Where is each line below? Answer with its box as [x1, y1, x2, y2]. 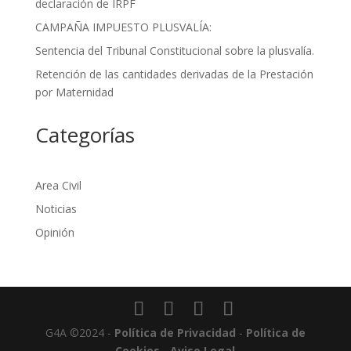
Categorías [34, 121, 135, 149]
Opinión [34, 225, 74, 240]
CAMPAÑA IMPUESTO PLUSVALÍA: [34, 20, 212, 34]
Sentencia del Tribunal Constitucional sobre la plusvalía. [34, 43, 314, 58]
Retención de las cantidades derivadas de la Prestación [34, 67, 313, 81]
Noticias [34, 201, 77, 216]
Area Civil [34, 178, 81, 193]
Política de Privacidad [114, 325, 236, 340]
